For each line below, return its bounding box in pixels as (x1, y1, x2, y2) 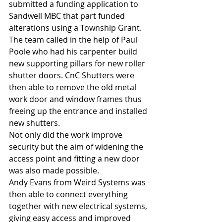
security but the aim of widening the (9, 141, 145, 152)
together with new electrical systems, (9, 200, 149, 212)
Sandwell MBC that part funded (9, 10, 127, 21)
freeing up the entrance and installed (9, 105, 149, 116)
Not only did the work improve (9, 129, 124, 140)
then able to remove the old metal (9, 81, 138, 93)
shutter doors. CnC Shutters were (9, 69, 136, 81)
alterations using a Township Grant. (9, 22, 142, 33)
